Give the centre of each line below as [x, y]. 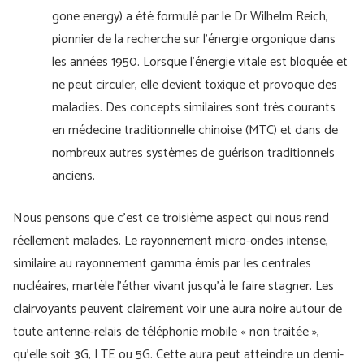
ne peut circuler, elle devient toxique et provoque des [195, 85]
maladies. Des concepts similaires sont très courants [194, 108]
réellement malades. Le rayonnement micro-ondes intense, [171, 241]
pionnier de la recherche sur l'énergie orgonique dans [194, 39]
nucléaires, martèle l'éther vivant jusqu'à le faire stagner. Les [173, 286]
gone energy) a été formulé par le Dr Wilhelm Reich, [190, 17]
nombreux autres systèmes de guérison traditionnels [193, 153]
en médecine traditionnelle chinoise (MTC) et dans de [195, 130]
